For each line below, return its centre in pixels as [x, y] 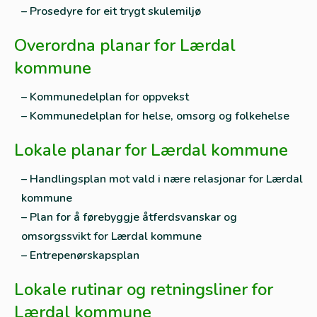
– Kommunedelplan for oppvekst [105, 97]
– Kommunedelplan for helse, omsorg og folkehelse [155, 116]
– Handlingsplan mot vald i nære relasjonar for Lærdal [162, 179]
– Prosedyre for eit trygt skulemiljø [111, 11]
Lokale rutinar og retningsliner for [144, 289]
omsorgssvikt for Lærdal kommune [111, 236]
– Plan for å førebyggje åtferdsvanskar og [129, 217]
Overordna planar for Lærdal [125, 45]
